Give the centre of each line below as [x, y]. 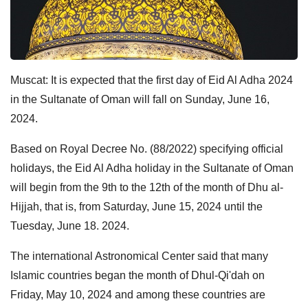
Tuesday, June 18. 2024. [73, 225]
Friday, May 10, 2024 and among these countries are [138, 294]
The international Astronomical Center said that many [139, 256]
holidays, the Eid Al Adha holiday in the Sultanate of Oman [152, 168]
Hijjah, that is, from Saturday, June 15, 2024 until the [136, 206]
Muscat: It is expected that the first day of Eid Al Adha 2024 [152, 80]
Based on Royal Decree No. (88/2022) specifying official [147, 148]
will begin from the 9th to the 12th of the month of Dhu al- [147, 187]
